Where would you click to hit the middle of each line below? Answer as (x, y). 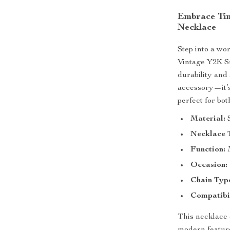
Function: (208, 150)
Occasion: (209, 165)
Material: (208, 119)
